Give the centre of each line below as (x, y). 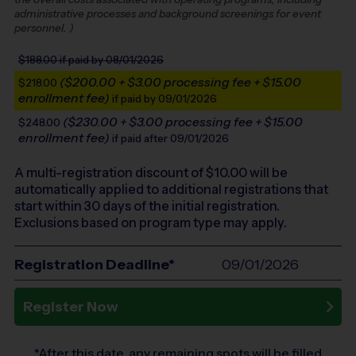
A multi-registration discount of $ (114, 173)
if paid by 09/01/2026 (163, 99)
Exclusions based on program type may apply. (151, 223)
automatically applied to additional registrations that (171, 190)
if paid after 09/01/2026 (169, 139)
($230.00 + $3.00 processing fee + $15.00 (182, 122)
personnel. (41, 28)
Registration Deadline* (95, 265)
